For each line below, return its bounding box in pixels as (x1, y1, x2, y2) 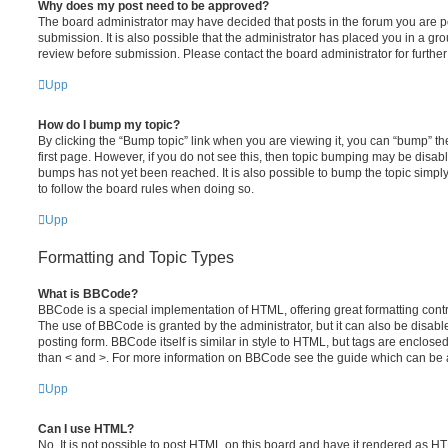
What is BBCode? (38, 286, 138, 301)
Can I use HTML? (38, 421, 134, 436)
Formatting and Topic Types (38, 248, 234, 266)
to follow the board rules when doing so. (38, 181, 254, 196)
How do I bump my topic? (38, 117, 180, 132)
